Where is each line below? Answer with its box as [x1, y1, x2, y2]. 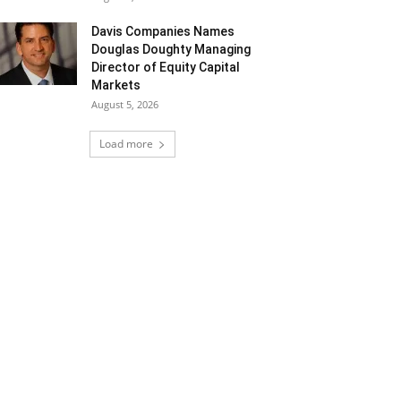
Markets [91, 78, 141, 92]
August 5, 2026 [91, 98, 158, 111]
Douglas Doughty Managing [91, 42, 251, 56]
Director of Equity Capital [91, 60, 240, 74]
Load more [99, 136, 153, 151]
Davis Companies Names [91, 24, 235, 38]
